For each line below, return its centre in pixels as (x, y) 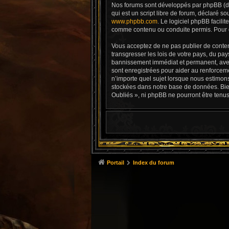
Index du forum (153, 162)
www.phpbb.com (134, 21)
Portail (116, 162)
